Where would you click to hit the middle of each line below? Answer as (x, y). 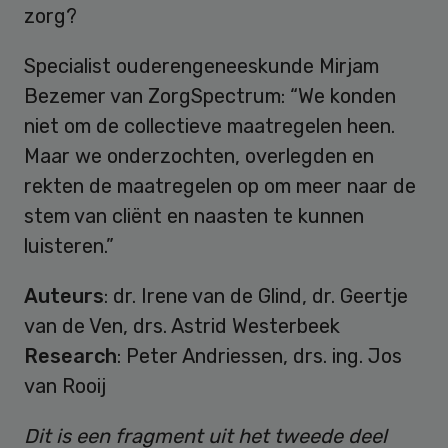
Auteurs (64, 296)
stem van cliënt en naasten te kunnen (194, 216)
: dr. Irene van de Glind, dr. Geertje (256, 296)
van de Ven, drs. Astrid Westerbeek (182, 326)
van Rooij (65, 386)
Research (70, 356)
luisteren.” (69, 246)
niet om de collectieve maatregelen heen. (209, 126)
